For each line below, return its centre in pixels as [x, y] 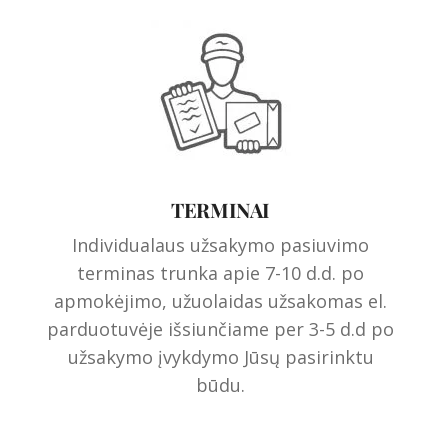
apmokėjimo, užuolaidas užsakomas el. [221, 301]
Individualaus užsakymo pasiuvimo [221, 245]
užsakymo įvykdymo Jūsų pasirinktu [220, 357]
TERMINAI [221, 210]
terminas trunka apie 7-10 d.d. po [221, 273]
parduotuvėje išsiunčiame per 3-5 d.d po [221, 329]
